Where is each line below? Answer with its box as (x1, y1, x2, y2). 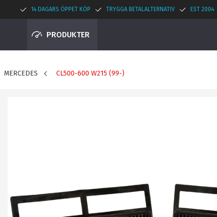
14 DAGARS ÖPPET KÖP (31, 6, 91, 13)
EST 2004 (190, 6, 214, 13)
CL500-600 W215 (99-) (56, 69, 124, 77)
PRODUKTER (46, 30, 90, 39)
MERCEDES (4, 69, 38, 77)
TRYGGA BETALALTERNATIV (106, 6, 175, 13)
